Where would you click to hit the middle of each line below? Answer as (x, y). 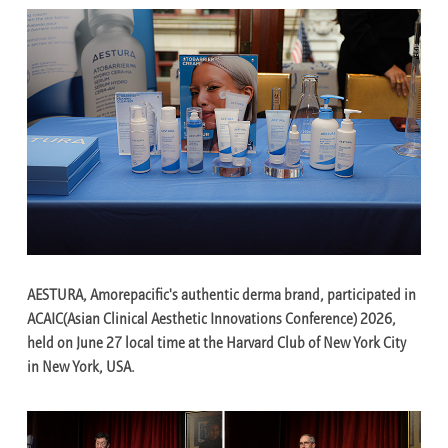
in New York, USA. (81, 368)
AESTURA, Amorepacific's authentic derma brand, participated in (222, 296)
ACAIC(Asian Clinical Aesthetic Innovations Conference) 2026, (212, 320)
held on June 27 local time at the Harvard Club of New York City (217, 344)
